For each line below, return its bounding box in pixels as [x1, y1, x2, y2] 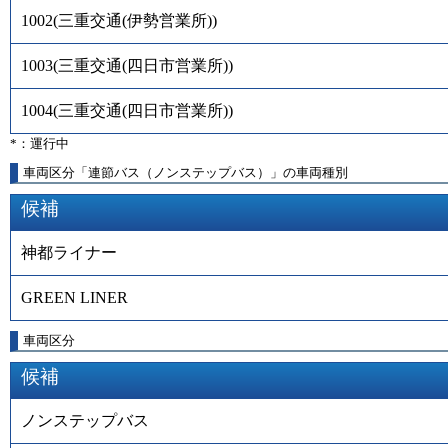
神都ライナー [21, 243, 117, 261]
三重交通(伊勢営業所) [58, 11, 212, 29]
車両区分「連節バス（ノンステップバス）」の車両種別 [23, 164, 348, 180]
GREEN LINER [21, 288, 128, 306]
